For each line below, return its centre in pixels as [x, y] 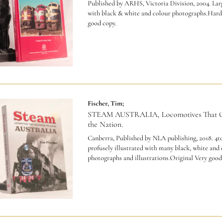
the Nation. [105, 125]
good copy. [102, 23]
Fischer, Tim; [106, 104]
